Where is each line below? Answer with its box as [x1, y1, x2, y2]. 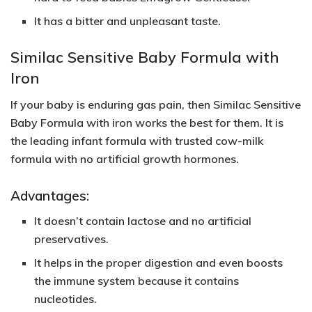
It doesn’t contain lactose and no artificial [34, 214, 252, 228]
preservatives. [34, 232, 109, 247]
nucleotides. [34, 292, 97, 306]
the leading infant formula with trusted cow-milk [10, 134, 263, 148]
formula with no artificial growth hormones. [10, 152, 239, 166]
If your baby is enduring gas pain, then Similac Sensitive [10, 97, 301, 112]
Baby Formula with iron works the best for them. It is [10, 116, 283, 130]
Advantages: [10, 187, 89, 204]
